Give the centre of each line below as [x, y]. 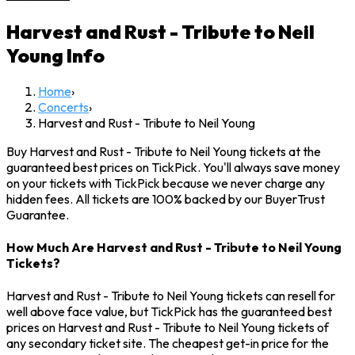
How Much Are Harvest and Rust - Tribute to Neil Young [174, 248]
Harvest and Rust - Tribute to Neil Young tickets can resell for [171, 296]
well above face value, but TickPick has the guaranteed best [169, 312]
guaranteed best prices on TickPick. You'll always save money [173, 167]
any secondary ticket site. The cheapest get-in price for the [168, 344]
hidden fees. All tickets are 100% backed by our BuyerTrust [166, 198]
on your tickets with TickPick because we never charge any [166, 183]
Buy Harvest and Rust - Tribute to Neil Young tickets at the [164, 151]
